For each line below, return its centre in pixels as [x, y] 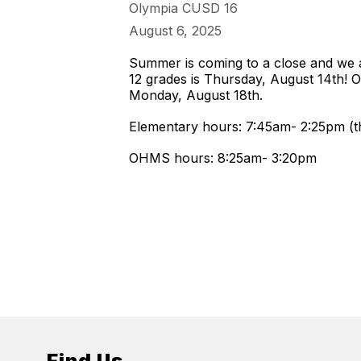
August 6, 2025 [175, 31]
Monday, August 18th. [196, 95]
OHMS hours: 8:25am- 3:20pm [223, 158]
